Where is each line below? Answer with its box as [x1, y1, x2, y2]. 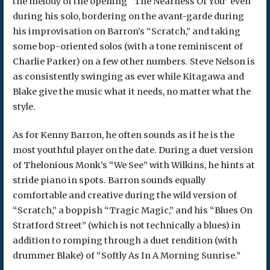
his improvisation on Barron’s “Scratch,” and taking [12, 26, 240, 37]
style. [12, 101, 36, 113]
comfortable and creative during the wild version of [12, 189, 237, 201]
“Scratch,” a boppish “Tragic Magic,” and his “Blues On [12, 204, 253, 216]
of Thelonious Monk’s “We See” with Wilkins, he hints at [12, 159, 255, 171]
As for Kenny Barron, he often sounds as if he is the [12, 129, 234, 140]
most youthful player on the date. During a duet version [12, 144, 253, 155]
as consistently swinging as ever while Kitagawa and [12, 71, 244, 83]
